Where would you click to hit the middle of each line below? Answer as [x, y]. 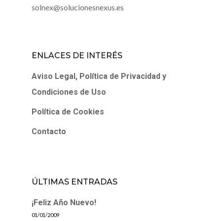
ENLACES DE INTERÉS [77, 56]
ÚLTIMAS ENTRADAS [74, 182]
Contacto [49, 132]
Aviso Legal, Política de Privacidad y [99, 76]
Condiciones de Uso [69, 92]
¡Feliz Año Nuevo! [64, 203]
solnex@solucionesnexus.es [78, 7]
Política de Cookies [68, 112]
